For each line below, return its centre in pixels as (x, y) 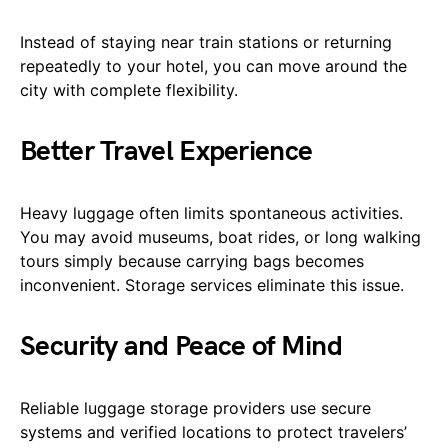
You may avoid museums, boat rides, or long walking (220, 237)
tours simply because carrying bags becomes (192, 261)
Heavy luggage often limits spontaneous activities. (211, 213)
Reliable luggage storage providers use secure (195, 408)
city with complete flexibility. (129, 90)
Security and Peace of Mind (181, 347)
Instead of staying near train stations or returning (206, 42)
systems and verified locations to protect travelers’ (213, 432)
